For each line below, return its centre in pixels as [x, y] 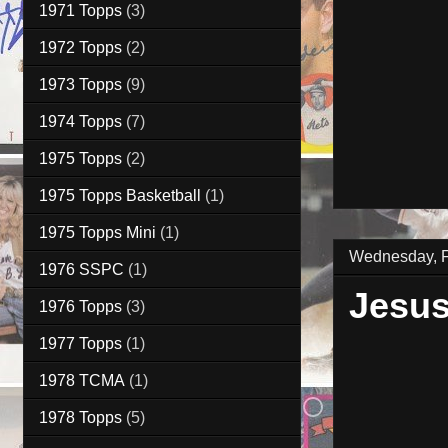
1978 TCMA [82, 380]
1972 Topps [80, 47]
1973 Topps [80, 84]
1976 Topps [80, 306]
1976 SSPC [81, 269]
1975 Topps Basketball [120, 195]
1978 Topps [80, 417]
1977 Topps [80, 343]
